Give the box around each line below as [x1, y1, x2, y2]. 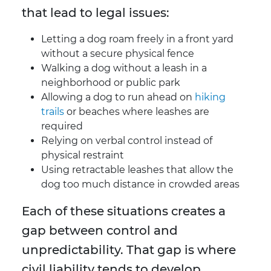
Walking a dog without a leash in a [41, 62, 207, 74]
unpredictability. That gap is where [22, 243, 236, 258]
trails [41, 106, 64, 118]
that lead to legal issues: [22, 5, 169, 21]
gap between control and [22, 223, 178, 238]
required [41, 120, 83, 132]
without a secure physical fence [41, 48, 194, 60]
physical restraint [41, 149, 124, 162]
